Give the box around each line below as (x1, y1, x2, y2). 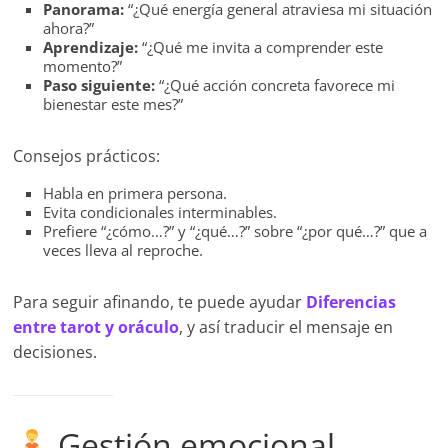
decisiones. (13, 341, 98, 364)
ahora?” (43, 18, 95, 39)
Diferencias (306, 291, 397, 314)
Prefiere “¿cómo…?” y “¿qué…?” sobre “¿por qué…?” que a (43, 221, 428, 242)
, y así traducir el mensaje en (179, 316, 394, 339)
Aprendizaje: (43, 37, 139, 58)
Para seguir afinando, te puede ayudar (13, 291, 307, 314)
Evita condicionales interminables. (43, 202, 278, 223)
